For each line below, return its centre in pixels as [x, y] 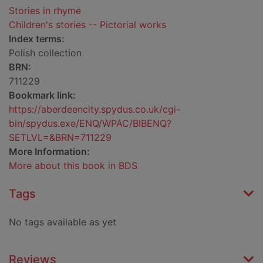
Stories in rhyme [45, 11]
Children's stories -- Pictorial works [87, 25]
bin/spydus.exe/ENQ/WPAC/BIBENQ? [90, 124]
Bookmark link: [42, 95]
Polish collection [45, 53]
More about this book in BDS [73, 166]
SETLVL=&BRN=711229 [60, 138]
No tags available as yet [63, 222]
